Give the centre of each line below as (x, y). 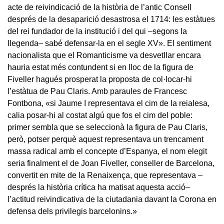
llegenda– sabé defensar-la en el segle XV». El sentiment (109, 43)
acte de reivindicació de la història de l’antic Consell (99, 7)
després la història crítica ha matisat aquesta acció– (99, 187)
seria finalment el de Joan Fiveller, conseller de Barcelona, (111, 163)
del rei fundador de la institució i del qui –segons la (97, 31)
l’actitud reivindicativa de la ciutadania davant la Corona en (112, 199)
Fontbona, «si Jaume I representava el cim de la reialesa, (108, 103)
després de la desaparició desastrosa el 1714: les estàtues (111, 19)
